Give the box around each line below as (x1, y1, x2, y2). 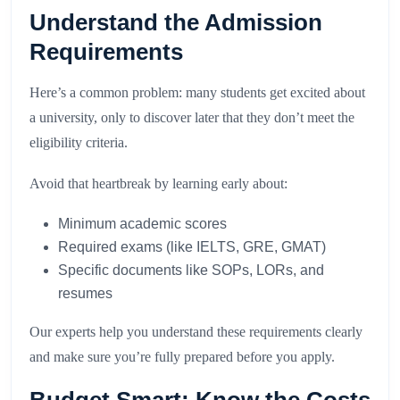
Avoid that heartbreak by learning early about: (29, 176, 287, 192)
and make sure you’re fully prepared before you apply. (29, 349, 335, 365)
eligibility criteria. (29, 135, 128, 151)
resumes (58, 286, 112, 302)
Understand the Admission (29, 9, 322, 37)
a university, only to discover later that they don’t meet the (29, 110, 354, 126)
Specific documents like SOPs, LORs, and (58, 262, 324, 279)
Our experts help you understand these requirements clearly (29, 324, 362, 340)
